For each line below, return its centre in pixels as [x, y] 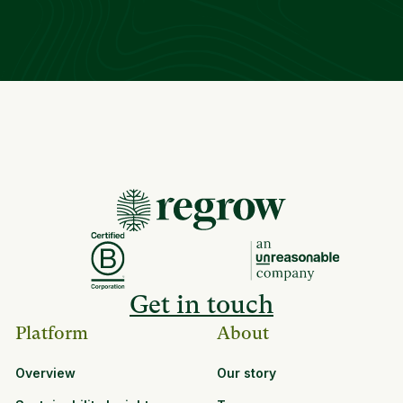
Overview [45, 372]
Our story [246, 372]
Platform [52, 334]
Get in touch [201, 305]
